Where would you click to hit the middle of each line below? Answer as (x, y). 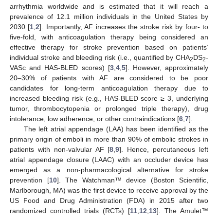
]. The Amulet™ (182, 210)
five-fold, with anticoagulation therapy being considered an (109, 37)
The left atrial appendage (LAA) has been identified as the (116, 129)
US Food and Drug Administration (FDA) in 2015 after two (109, 200)
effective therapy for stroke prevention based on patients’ (109, 47)
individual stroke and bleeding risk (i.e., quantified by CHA (100, 57)
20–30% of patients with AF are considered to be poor (109, 78)
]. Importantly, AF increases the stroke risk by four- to (124, 27)
